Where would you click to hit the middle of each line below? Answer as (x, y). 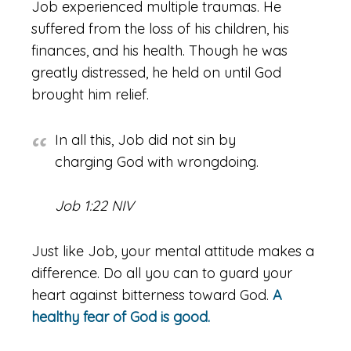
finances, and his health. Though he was (159, 51)
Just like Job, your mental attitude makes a (173, 251)
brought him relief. (90, 94)
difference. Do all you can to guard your (162, 273)
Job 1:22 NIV (94, 206)
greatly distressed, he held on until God (156, 72)
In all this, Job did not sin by (145, 140)
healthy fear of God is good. (121, 317)
